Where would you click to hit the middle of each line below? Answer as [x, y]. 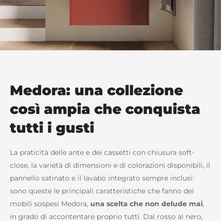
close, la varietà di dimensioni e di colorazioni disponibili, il [110, 166]
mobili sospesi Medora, [50, 204]
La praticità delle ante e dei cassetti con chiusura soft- [102, 153]
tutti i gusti [52, 128]
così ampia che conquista [105, 109]
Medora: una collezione [96, 91]
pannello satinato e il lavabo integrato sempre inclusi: [102, 178]
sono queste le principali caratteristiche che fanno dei [102, 191]
